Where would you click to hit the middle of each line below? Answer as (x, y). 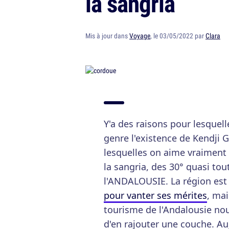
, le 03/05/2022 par (178, 36)
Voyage (140, 36)
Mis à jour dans (107, 36)
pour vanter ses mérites (155, 195)
